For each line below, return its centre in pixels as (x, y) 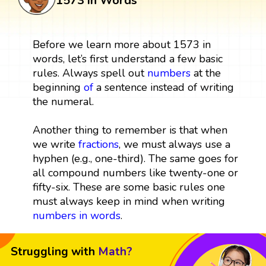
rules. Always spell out (90, 73)
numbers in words (76, 215)
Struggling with (53, 251)
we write (55, 144)
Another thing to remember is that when (130, 130)
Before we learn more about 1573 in (121, 44)
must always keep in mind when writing (129, 201)
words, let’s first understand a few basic (127, 58)
